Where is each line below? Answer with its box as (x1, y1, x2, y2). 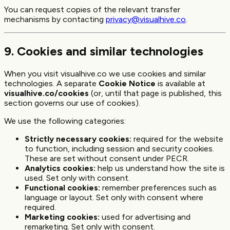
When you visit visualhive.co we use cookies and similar (4, 69, 206, 79)
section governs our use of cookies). (4, 98, 140, 108)
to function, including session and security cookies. (25, 144, 214, 154)
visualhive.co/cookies (4, 88, 89, 99)
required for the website (131, 134, 223, 144)
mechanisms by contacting (4, 14, 106, 25)
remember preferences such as (100, 183, 217, 193)
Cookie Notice (99, 79, 156, 89)
